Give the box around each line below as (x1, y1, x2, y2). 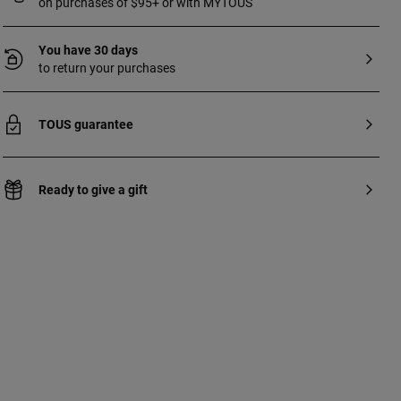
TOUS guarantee (38, 117, 133, 132)
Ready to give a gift (38, 183, 148, 197)
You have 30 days (38, 43, 138, 57)
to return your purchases (38, 61, 175, 75)
